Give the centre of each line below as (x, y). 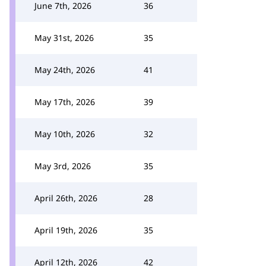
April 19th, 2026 (66, 230)
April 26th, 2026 (66, 198)
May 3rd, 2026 (63, 166)
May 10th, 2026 (65, 134)
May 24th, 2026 (65, 70)
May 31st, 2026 (64, 38)
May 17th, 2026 (65, 102)
